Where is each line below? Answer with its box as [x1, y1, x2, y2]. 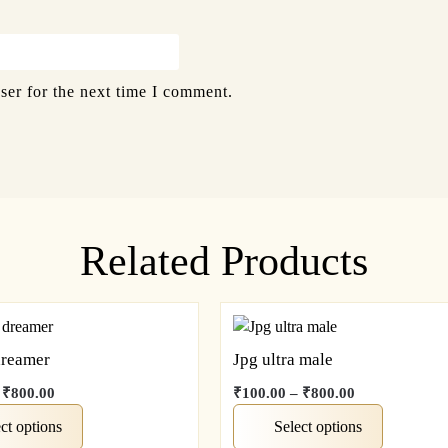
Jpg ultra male [233, 350, 334, 370]
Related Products [80, 237, 368, 284]
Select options [274, 417, 363, 435]
